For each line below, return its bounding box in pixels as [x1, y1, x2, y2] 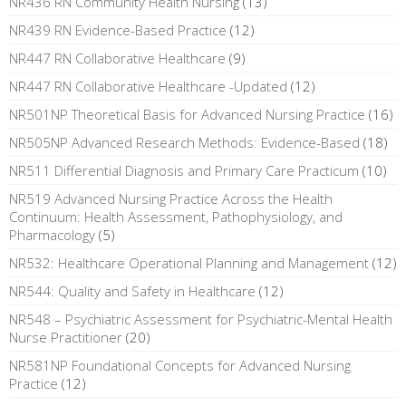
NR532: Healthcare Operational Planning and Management [9, 253, 369, 272]
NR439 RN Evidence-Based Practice [9, 20, 227, 39]
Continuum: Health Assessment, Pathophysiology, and [9, 207, 343, 226]
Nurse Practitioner [9, 327, 122, 346]
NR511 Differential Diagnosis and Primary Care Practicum [9, 160, 359, 179]
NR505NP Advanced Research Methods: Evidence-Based [9, 132, 360, 151]
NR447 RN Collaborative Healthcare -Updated [9, 76, 287, 95]
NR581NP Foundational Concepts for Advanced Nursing [9, 355, 351, 374]
